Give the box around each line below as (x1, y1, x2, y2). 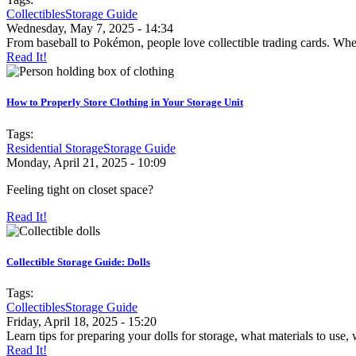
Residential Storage (6, 141, 103, 155)
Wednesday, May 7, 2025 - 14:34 (6, 21, 173, 36)
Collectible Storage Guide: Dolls (6, 255, 150, 268)
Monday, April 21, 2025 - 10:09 (6, 155, 166, 169)
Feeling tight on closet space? (6, 182, 153, 196)
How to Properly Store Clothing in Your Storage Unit (6, 96, 243, 109)
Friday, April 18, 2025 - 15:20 (6, 314, 157, 328)
